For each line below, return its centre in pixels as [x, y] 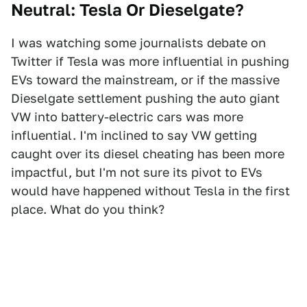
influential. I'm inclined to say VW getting [134, 136]
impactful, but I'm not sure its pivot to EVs [137, 173]
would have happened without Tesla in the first [150, 191]
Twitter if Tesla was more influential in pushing [150, 62]
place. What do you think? [88, 210]
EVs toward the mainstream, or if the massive [145, 80]
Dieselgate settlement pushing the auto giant [145, 99]
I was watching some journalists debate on [138, 43]
